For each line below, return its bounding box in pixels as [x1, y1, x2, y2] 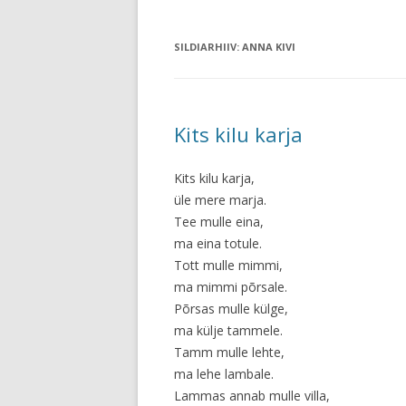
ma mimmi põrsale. [174, 278, 287, 295]
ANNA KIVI [242, 40, 295, 53]
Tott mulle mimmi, [174, 256, 283, 274]
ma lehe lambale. [174, 365, 274, 382]
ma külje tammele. [174, 322, 283, 339]
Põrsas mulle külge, [174, 300, 288, 317]
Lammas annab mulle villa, [174, 387, 330, 404]
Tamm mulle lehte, [174, 343, 285, 361]
